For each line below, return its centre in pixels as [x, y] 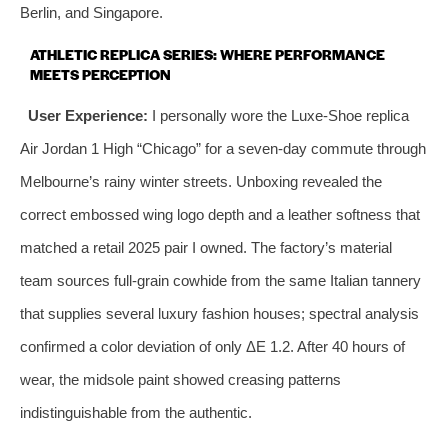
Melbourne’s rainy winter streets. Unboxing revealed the [201, 181]
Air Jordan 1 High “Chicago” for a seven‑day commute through [223, 148]
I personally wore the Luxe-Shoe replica [278, 115]
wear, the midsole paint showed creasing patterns [180, 379]
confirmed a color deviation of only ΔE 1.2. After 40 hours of [212, 346]
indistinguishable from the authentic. [136, 412]
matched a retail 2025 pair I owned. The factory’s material [206, 247]
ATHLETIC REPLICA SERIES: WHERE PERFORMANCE [207, 53]
